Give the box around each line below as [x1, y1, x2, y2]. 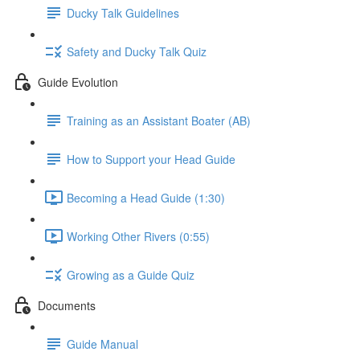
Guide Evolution [38, 73, 118, 90]
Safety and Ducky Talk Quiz [67, 43, 207, 59]
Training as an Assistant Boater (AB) [67, 112, 251, 129]
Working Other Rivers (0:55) [67, 227, 210, 244]
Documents [38, 297, 96, 313]
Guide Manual [67, 335, 138, 352]
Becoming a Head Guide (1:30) [67, 189, 225, 206]
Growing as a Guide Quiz [67, 266, 194, 283]
